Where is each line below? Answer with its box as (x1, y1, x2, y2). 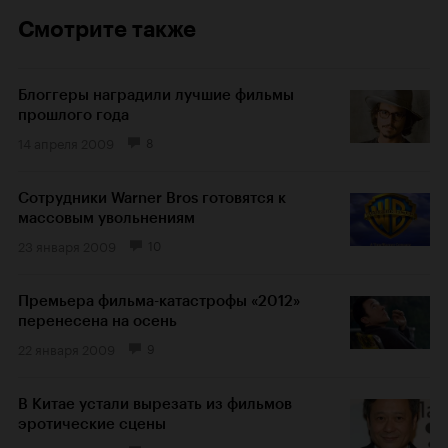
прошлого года (18, 106, 129, 125)
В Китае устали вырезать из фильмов (18, 395, 292, 414)
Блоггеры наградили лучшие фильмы (18, 86, 294, 105)
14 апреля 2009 (18, 132, 114, 153)
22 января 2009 (18, 338, 115, 359)
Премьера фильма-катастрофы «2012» (18, 292, 300, 311)
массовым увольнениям (18, 209, 195, 228)
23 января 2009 (18, 235, 116, 256)
